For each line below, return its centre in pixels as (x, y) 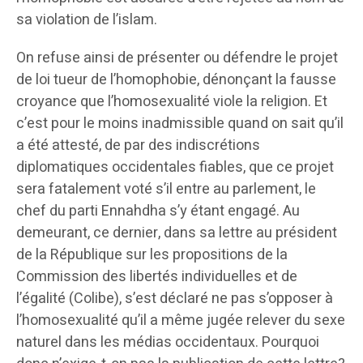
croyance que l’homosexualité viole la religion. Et (172, 102)
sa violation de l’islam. (87, 20)
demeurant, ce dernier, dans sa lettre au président (177, 233)
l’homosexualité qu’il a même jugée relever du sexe (181, 321)
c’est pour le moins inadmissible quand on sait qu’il (180, 124)
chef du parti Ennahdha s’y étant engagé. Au (158, 211)
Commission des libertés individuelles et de (157, 277)
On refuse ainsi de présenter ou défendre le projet (177, 58)
